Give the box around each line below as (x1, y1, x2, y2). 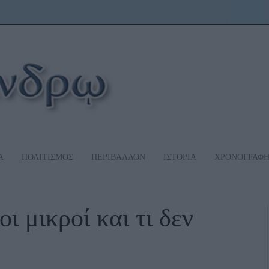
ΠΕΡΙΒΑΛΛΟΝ (91, 152, 145, 162)
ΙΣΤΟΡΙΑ (163, 152, 196, 162)
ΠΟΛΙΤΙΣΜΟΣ (22, 152, 73, 162)
